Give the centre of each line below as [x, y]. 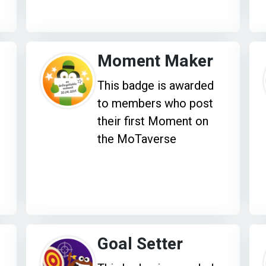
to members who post [156, 103]
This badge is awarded [156, 85]
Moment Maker [156, 61]
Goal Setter [140, 244]
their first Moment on [153, 121]
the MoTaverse [137, 139]
